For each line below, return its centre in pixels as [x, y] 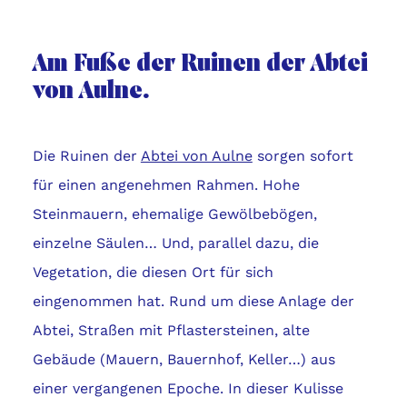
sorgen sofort [303, 156]
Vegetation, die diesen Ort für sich [153, 273]
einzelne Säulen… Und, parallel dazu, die [175, 243]
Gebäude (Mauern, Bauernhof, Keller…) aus [184, 360]
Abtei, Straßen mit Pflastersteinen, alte [171, 331]
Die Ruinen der [86, 156]
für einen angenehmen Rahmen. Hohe [166, 185]
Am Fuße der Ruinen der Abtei [200, 65]
